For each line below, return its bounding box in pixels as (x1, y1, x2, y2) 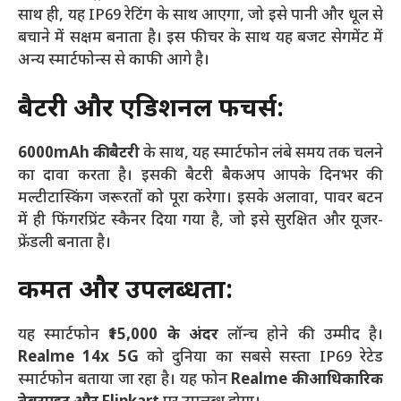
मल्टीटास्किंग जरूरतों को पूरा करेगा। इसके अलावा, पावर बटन (18, 188, 383, 209)
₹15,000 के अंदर (108, 326, 218, 346)
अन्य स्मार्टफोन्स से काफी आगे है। (18, 51, 209, 71)
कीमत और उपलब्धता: (18, 276, 233, 308)
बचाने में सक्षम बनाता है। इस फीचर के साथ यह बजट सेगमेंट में (18, 29, 383, 48)
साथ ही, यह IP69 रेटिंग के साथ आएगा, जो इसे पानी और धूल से (18, 6, 383, 26)
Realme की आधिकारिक (231, 371, 384, 390)
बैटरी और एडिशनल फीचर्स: (18, 93, 284, 126)
